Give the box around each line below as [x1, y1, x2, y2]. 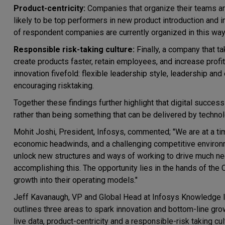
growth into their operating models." [14, 175, 138, 185]
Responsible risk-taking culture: [14, 45, 135, 54]
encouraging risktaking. [14, 81, 94, 90]
